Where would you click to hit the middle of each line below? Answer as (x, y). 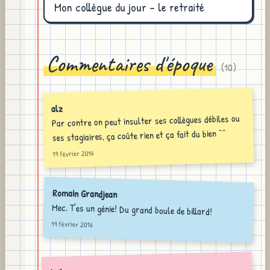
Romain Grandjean (84, 193)
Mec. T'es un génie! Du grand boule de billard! (132, 209)
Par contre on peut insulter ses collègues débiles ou (146, 121)
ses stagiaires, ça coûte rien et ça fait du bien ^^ (139, 135)
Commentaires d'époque (130, 64)
